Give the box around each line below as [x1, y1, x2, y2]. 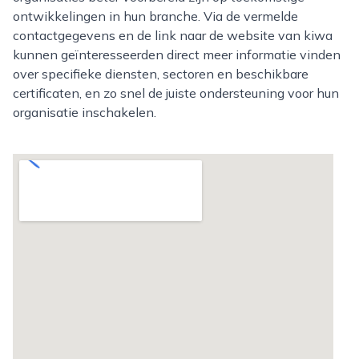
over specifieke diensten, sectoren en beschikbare [13, 66, 309, 82]
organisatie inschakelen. [13, 104, 156, 120]
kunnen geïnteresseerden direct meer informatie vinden [13, 46, 341, 63]
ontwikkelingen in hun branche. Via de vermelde [13, 8, 298, 24]
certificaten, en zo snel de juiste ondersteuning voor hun [13, 85, 339, 101]
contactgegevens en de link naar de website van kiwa [13, 27, 333, 43]
